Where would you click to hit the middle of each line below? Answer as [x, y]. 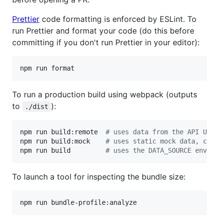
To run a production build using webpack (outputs [105, 95]
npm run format [47, 68]
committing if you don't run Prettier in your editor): [106, 43]
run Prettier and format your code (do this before [103, 31]
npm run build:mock [63, 141]
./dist [37, 107]
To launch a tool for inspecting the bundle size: [99, 177]
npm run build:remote [63, 132]
